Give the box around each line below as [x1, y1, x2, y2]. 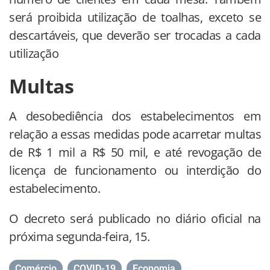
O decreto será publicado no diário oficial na [9, 210, 261, 227]
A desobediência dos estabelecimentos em [9, 108, 261, 125]
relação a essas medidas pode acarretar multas [9, 126, 261, 143]
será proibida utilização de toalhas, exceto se [9, 9, 261, 26]
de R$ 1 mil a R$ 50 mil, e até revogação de [9, 144, 261, 161]
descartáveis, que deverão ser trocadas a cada [9, 27, 261, 44]
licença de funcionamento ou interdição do [9, 162, 261, 179]
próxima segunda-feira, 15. [9, 228, 149, 245]
